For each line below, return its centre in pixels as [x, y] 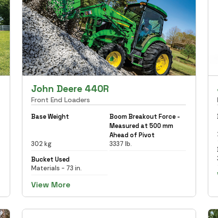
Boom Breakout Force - [145, 116]
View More [51, 184]
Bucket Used [51, 159]
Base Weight [50, 116]
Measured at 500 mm [141, 126]
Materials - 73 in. [57, 168]
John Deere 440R [70, 89]
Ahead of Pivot [132, 135]
